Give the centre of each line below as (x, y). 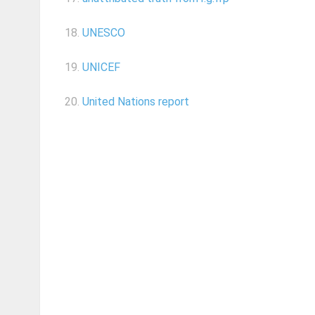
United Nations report (136, 102)
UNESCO (104, 33)
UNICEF (101, 67)
